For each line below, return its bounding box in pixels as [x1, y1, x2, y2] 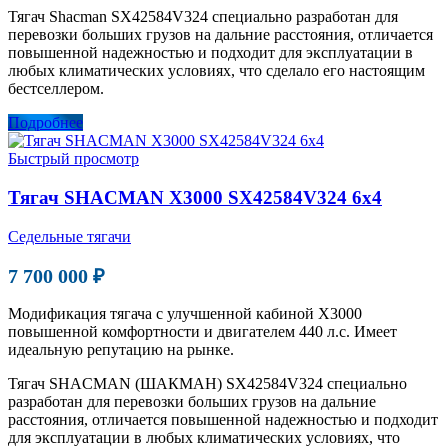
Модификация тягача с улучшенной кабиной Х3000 [8, 304, 362, 322]
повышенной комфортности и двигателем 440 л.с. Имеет [8, 322, 397, 340]
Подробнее [8, 114, 83, 132]
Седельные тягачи [8, 227, 131, 245]
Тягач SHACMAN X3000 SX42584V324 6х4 [8, 187, 382, 209]
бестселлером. [8, 80, 104, 98]
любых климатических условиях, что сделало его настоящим [8, 62, 425, 80]
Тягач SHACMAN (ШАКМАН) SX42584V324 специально [8, 374, 407, 392]
